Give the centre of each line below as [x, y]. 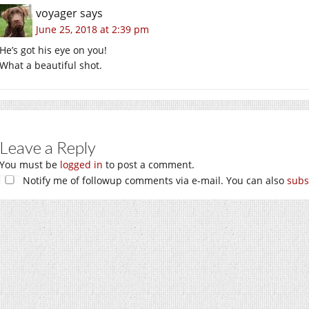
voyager [57, 13]
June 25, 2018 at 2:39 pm [92, 30]
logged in [81, 165]
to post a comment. [149, 165]
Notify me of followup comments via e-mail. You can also [153, 181]
